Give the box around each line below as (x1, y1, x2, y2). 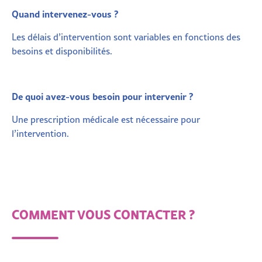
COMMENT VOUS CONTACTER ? (12, 204, 195, 223)
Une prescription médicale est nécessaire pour (12, 112, 200, 126)
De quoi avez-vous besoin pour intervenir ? (12, 89, 194, 103)
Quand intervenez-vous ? (12, 6, 119, 20)
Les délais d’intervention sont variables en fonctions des (12, 30, 240, 43)
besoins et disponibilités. (12, 44, 112, 57)
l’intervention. (12, 126, 69, 140)
